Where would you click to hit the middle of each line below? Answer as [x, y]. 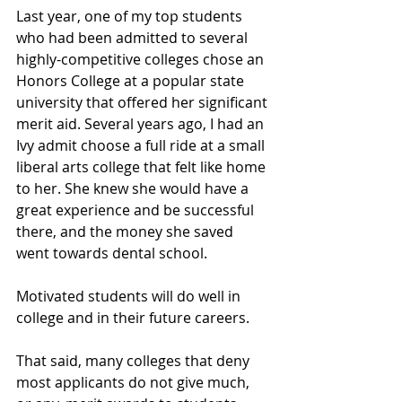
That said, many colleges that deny [135, 361]
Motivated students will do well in [130, 296]
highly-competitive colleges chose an [142, 59]
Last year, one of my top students [131, 16]
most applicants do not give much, [135, 382]
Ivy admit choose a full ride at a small [142, 145]
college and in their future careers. [133, 318]
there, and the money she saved [127, 232]
